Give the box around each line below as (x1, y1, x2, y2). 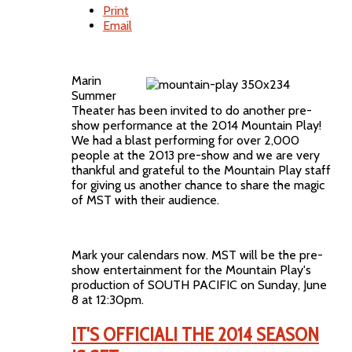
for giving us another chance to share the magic (71, 178, 324, 193)
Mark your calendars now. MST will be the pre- (71, 247, 323, 263)
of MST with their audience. (71, 192, 225, 208)
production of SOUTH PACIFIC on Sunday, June (71, 277, 327, 293)
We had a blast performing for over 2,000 (71, 133, 299, 148)
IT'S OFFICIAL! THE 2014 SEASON (71, 323, 319, 346)
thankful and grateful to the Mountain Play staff (71, 163, 331, 178)
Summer (71, 88, 116, 104)
